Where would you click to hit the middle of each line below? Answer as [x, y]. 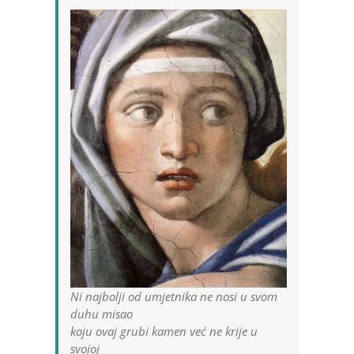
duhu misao [102, 313]
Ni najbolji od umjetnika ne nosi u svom [174, 296]
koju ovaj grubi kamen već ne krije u [164, 331]
